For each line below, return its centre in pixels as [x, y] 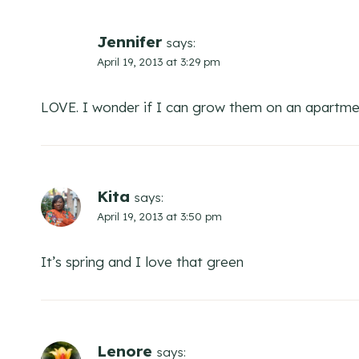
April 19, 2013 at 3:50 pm [159, 216]
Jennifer [129, 42]
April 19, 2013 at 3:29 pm [159, 62]
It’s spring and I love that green [142, 261]
